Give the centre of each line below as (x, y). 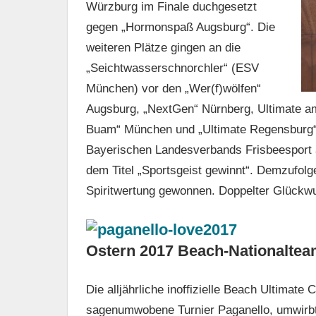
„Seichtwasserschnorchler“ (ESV (172, 68)
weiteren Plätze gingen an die (163, 48)
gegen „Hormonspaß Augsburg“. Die (180, 28)
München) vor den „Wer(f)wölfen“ (173, 89)
